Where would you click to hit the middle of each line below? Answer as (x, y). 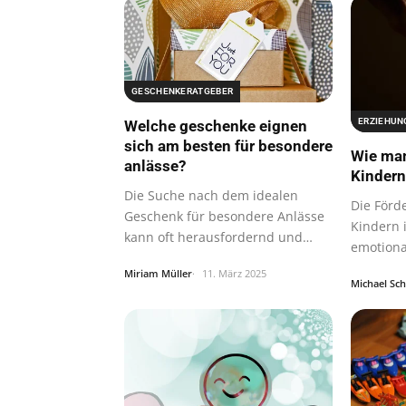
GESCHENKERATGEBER (183, 91)
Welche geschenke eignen (216, 126)
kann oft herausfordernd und (213, 237)
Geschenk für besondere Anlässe (224, 216)
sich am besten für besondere (228, 145)
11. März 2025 (234, 273)
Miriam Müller (158, 273)
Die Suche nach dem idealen (211, 195)
